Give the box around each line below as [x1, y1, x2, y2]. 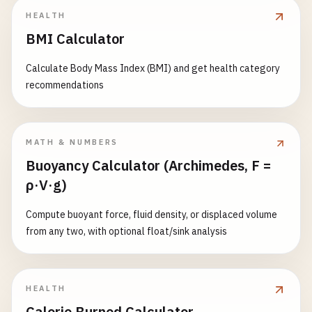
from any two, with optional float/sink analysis [26, 225, 227, 237]
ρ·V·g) [26, 175, 67, 194]
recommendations [26, 79, 104, 91]
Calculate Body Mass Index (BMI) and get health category [26, 62, 280, 75]
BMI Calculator [26, 29, 125, 48]
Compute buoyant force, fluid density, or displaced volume [26, 208, 277, 221]
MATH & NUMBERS [26, 137, 118, 147]
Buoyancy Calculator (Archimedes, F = [26, 156, 271, 175]
